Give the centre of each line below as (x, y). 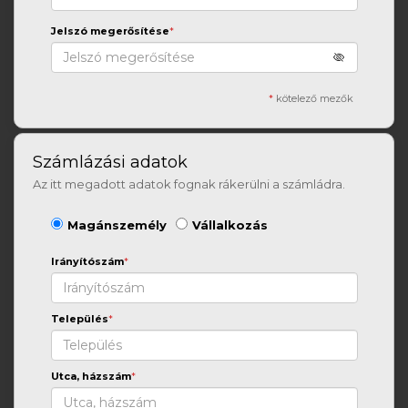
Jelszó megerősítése (110, 31)
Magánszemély (117, 225)
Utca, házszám (91, 376)
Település (79, 319)
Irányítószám (87, 261)
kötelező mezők (314, 98)
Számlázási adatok (110, 162)
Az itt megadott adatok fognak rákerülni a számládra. (189, 184)
